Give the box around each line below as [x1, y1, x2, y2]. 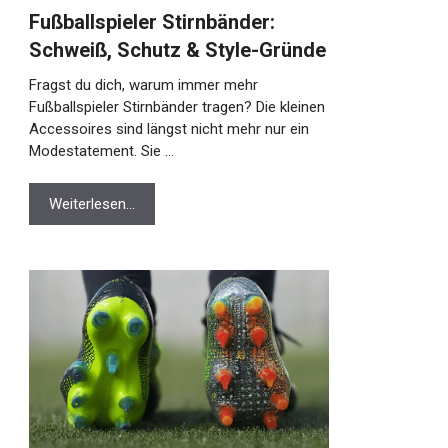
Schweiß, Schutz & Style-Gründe [18, 38, 316, 62]
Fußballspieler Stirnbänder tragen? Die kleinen [18, 98, 315, 116]
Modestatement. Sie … [18, 142, 164, 160]
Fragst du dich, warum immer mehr [18, 76, 248, 94]
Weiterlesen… [38, 195, 125, 213]
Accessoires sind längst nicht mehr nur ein [18, 120, 299, 138]
